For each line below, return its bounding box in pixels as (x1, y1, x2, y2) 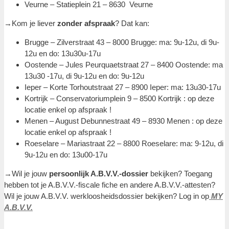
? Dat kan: (115, 19, 149, 28)
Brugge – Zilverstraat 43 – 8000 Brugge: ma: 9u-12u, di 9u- (25, 38, 219, 47)
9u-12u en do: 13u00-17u (25, 150, 107, 159)
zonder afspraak (57, 19, 115, 28)
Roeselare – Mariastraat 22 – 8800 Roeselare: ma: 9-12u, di (25, 139, 223, 148)
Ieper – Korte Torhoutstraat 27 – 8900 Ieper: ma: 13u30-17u (25, 83, 221, 92)
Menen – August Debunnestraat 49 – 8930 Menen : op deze (25, 117, 222, 126)
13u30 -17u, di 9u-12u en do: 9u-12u (25, 72, 144, 81)
